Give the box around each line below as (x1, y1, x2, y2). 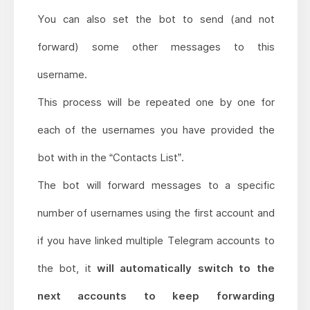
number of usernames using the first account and (37, 206, 275, 220)
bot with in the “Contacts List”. (37, 151, 184, 165)
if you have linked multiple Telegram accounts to (37, 234, 275, 248)
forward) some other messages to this (37, 40, 275, 54)
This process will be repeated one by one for (37, 95, 275, 109)
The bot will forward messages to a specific (37, 179, 275, 192)
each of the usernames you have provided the (37, 123, 275, 137)
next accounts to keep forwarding (37, 289, 275, 303)
